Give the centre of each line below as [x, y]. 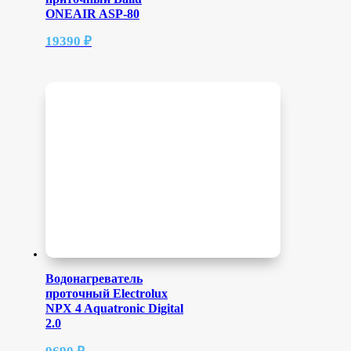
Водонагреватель [94, 279]
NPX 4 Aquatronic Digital [114, 309]
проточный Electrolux [107, 294]
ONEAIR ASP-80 [92, 13]
